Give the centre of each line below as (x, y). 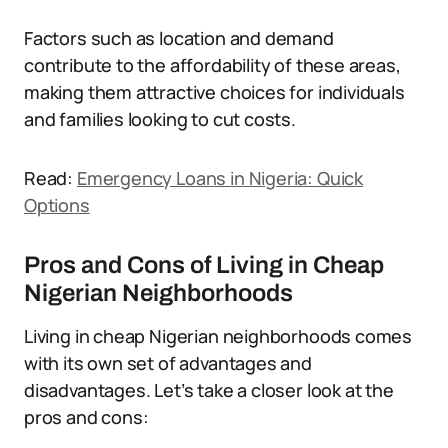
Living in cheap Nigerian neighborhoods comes (218, 336)
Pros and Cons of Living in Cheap (204, 265)
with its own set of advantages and (168, 363)
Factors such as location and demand (179, 38)
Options (57, 205)
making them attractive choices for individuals (214, 92)
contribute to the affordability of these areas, (212, 65)
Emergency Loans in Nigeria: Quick (219, 178)
